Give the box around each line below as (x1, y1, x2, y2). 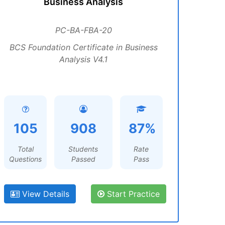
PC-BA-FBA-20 (55, 25, 112, 35)
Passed (71, 155, 95, 163)
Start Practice (104, 189, 160, 199)
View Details (20, 189, 69, 199)
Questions (9, 155, 42, 163)
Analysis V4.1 (59, 54, 107, 64)
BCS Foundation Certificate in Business (9, 42, 158, 52)
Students (68, 145, 98, 153)
